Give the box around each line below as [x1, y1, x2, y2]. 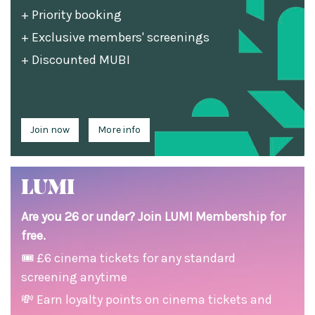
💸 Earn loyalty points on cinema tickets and [21, 292, 272, 307]
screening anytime [21, 269, 127, 285]
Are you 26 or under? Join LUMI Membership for [21, 209, 285, 224]
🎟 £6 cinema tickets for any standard [21, 250, 236, 266]
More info [98, 124, 141, 136]
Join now [30, 124, 70, 136]
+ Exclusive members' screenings [21, 30, 210, 45]
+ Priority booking [21, 7, 122, 22]
